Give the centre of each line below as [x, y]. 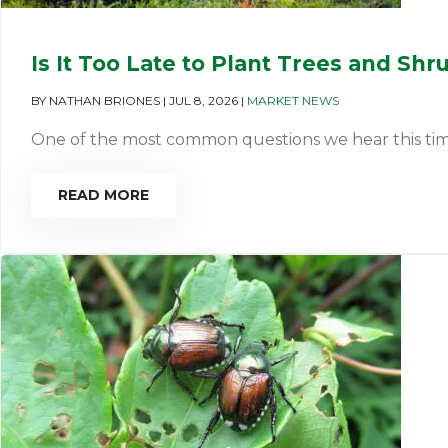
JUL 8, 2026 [203, 100]
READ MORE [103, 195]
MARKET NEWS [293, 100]
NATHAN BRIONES [104, 100]
